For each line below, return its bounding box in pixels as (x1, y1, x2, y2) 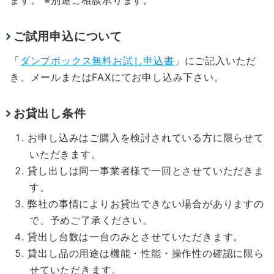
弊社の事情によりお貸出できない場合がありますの (28, 197, 264, 210)
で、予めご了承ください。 (29, 213, 153, 226)
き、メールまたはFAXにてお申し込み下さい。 (10, 70, 224, 83)
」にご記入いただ (174, 54, 257, 67)
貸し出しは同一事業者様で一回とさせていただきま (28, 164, 264, 177)
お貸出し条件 (13, 105, 86, 120)
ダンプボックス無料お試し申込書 (20, 54, 174, 67)
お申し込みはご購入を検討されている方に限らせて (28, 131, 264, 144)
